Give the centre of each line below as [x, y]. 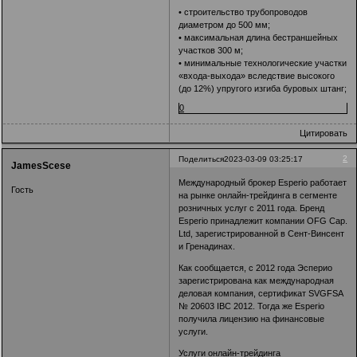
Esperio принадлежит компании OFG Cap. [263, 221]
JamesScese [41, 166]
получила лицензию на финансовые [252, 319]
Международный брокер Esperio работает [263, 183]
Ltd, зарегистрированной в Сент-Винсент [262, 234]
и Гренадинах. [207, 247]
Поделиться [202, 159]
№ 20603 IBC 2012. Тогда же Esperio [252, 306]
